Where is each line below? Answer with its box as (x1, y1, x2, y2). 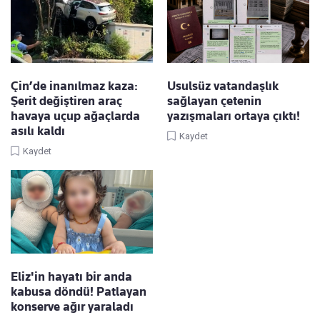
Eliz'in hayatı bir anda (11, 269, 132, 284)
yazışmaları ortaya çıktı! (167, 109, 300, 124)
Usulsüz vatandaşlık (167, 79, 279, 94)
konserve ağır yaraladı (11, 299, 134, 314)
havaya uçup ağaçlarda (11, 109, 140, 124)
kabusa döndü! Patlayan (11, 284, 146, 299)
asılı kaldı (11, 124, 65, 139)
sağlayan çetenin (167, 94, 261, 109)
